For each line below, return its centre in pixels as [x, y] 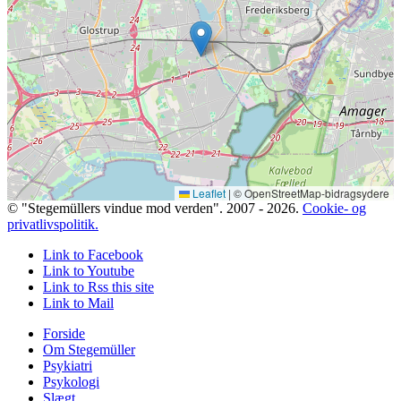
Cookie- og [334, 208]
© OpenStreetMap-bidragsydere [310, 192]
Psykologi [71, 381]
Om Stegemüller [89, 349]
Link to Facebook [93, 254]
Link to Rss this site [98, 286]
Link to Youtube [89, 270]
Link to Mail [78, 303]
